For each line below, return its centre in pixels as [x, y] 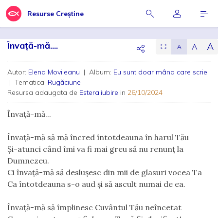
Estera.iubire [99, 92]
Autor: [18, 72]
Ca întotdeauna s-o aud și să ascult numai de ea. [96, 184]
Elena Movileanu [55, 72]
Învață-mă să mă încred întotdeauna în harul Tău [98, 137]
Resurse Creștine [55, 14]
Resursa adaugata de [43, 92]
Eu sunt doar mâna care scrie [160, 72]
